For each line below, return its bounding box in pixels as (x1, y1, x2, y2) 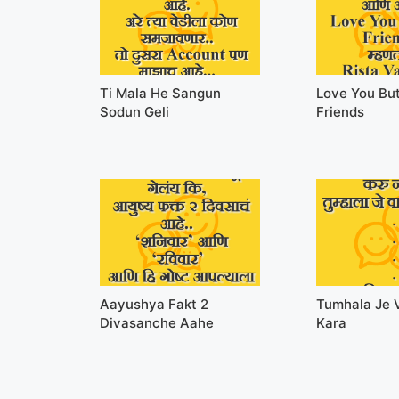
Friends (316, 102, 365, 120)
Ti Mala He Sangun (100, 84, 221, 102)
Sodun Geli (100, 102, 169, 120)
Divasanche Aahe (100, 313, 214, 331)
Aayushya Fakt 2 (100, 295, 208, 313)
